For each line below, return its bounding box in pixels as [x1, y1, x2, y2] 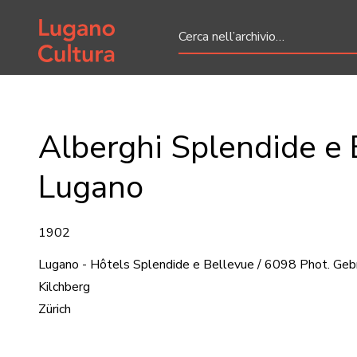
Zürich [38, 300, 71, 318]
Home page [37, 13, 103, 30]
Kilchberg [38, 278, 90, 296]
